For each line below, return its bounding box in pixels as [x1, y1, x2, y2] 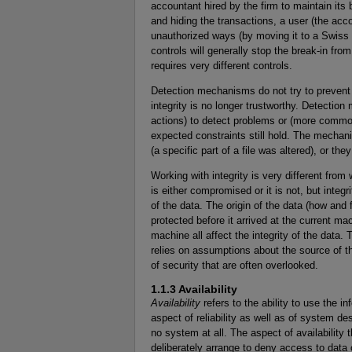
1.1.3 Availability [151, 282, 237, 295]
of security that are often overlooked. [151, 258, 318, 271]
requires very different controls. [151, 60, 292, 72]
